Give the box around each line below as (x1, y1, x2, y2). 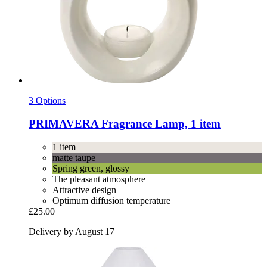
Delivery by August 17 (29, 226, 114, 237)
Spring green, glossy (52, 163, 129, 173)
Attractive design (52, 184, 116, 195)
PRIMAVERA (29, 117, 98, 131)
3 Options (29, 95, 66, 106)
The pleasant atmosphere (52, 173, 145, 184)
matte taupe (52, 152, 95, 163)
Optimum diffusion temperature (52, 195, 170, 206)
